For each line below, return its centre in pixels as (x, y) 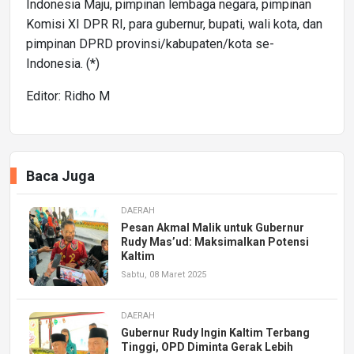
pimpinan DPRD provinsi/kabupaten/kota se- (150, 43)
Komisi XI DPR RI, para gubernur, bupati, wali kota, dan (174, 24)
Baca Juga (60, 175)
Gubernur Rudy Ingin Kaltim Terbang (215, 332)
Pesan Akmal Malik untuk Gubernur (213, 227)
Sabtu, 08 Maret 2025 (164, 274)
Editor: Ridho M (68, 96)
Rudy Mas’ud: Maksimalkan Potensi (215, 241)
